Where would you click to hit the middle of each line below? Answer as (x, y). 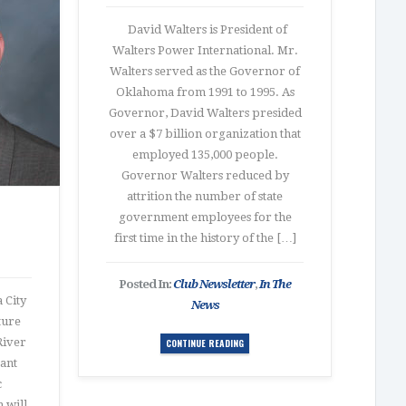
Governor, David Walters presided (205, 113)
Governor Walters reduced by (205, 175)
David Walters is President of (205, 29)
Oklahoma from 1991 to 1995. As (205, 92)
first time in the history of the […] (205, 238)
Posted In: (146, 284)
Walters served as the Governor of (205, 71)
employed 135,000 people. (205, 155)
